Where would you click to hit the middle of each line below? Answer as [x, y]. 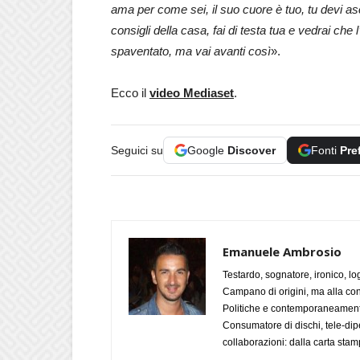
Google [207, 150]
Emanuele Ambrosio [282, 251]
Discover [252, 150]
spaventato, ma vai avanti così [191, 51]
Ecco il [130, 92]
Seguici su [137, 150]
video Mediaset [192, 92]
